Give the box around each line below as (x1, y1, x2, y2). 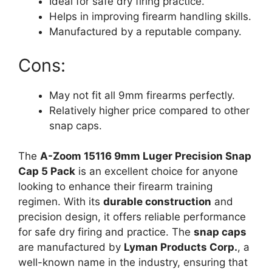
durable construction (103, 195, 211, 208)
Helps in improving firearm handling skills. (49, 10, 251, 23)
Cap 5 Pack (18, 165, 75, 178)
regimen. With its (18, 195, 103, 208)
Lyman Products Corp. (124, 241, 237, 254)
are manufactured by (18, 241, 124, 254)
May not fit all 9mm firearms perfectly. (49, 89, 235, 101)
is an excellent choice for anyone (75, 165, 238, 178)
